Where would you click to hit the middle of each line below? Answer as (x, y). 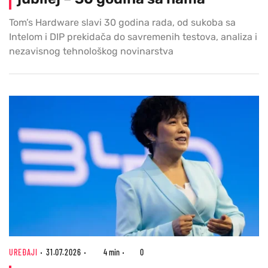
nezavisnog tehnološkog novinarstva (91, 51)
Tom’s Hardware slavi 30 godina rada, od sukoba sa (122, 23)
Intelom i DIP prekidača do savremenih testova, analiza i (133, 37)
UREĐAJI (23, 252)
